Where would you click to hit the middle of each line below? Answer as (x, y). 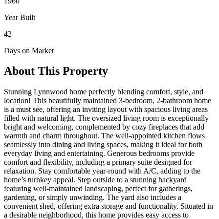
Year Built (20, 17)
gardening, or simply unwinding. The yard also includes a (93, 197)
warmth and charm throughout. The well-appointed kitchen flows (104, 136)
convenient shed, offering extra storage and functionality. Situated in (109, 206)
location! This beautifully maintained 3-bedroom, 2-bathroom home (108, 101)
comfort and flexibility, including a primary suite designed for (98, 162)
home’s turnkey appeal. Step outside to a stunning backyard (95, 180)
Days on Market (29, 50)
